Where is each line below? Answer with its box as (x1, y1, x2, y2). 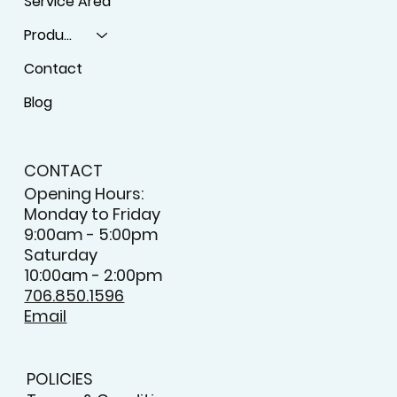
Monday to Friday (24, 203, 161, 226)
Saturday (24, 244, 98, 267)
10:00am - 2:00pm (24, 264, 164, 287)
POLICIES (26, 368, 93, 391)
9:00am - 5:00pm (24, 223, 160, 246)
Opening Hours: (24, 183, 144, 206)
